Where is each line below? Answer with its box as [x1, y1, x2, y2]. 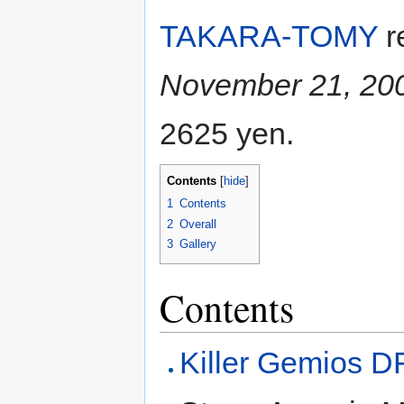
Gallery [179, 237, 216, 252]
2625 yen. [160, 116, 294, 151]
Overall [179, 216, 216, 231]
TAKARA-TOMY [160, 19, 378, 54]
